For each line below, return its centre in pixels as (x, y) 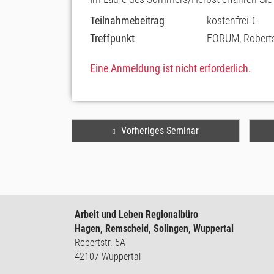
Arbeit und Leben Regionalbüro (136, 214)
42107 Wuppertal (108, 257)
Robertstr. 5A (100, 243)
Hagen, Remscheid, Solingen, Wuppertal (154, 228)
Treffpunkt (112, 38)
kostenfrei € (232, 20)
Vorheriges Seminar (160, 131)
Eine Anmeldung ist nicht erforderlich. (171, 68)
